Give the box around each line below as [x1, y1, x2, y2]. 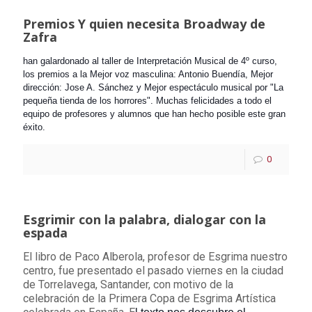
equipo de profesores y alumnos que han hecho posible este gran [23, 109, 286, 119]
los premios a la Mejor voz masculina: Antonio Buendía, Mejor [23, 69, 273, 79]
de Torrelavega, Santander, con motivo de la [23, 278, 233, 291]
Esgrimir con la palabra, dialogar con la [23, 211, 266, 228]
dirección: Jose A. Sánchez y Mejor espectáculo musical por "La [23, 82, 283, 93]
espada [23, 224, 68, 241]
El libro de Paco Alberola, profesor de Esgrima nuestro [23, 250, 288, 263]
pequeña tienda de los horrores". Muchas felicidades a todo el [23, 95, 272, 106]
